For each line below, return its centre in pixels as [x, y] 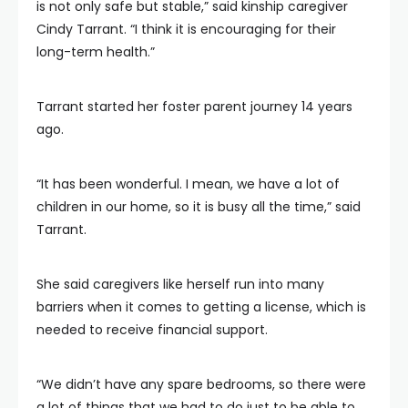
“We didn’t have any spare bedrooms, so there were [201, 384]
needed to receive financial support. [152, 330]
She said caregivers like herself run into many [180, 284]
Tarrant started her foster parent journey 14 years [194, 107]
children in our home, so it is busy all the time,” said [199, 207]
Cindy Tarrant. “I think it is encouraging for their [186, 29]
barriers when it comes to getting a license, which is [201, 307]
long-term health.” [96, 52]
